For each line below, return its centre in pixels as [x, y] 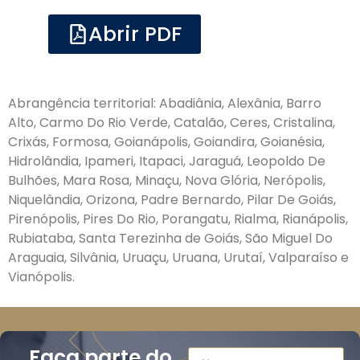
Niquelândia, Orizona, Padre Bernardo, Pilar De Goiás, [172, 200]
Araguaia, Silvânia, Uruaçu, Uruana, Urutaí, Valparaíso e [178, 258]
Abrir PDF [135, 33]
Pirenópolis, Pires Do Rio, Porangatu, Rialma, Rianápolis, [178, 219]
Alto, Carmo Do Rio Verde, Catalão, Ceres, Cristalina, [172, 123]
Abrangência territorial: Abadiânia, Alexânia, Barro [165, 104]
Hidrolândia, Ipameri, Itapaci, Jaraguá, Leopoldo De [167, 162]
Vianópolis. [41, 277]
